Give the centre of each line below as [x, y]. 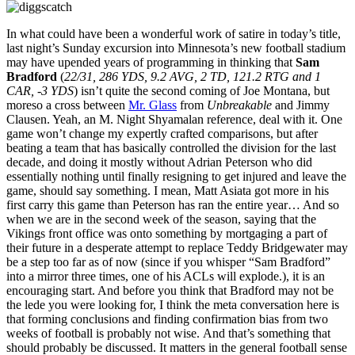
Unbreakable [239, 105]
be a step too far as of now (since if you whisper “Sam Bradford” [168, 262]
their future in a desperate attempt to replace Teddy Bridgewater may [177, 248]
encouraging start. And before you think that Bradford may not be [170, 291]
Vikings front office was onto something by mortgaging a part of [167, 234]
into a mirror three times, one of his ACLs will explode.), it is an [166, 277]
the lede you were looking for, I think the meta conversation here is [173, 305]
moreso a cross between [67, 105]
